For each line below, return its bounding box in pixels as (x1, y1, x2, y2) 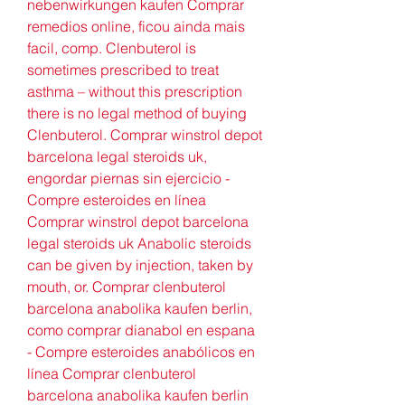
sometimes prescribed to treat (27, 60, 219, 79)
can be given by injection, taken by (27, 255, 253, 274)
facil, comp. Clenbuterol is (27, 38, 196, 57)
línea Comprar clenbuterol (27, 363, 196, 382)
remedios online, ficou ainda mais (27, 16, 245, 35)
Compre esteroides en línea (27, 190, 206, 209)
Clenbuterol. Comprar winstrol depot (27, 125, 262, 144)
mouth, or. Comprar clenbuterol (27, 277, 226, 296)
